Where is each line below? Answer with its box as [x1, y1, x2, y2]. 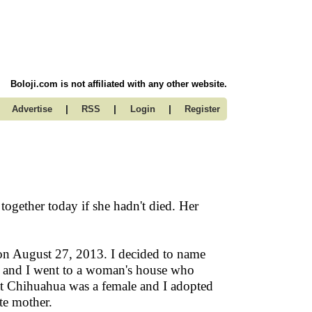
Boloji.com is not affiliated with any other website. [10, 79, 227, 89]
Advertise [11, 104, 52, 114]
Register [185, 104, 220, 114]
